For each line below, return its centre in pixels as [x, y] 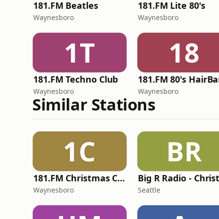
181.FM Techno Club [76, 79]
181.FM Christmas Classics [121, 178]
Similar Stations [94, 104]
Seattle [149, 190]
